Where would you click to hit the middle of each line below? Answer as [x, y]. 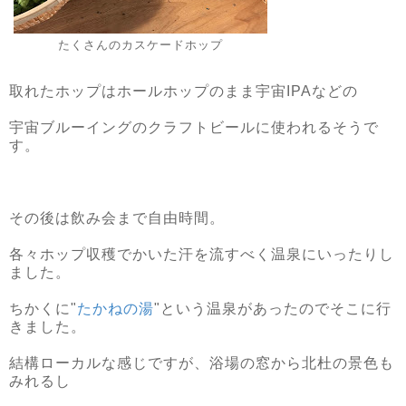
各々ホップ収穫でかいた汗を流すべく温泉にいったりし [202, 254]
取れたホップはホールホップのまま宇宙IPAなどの [184, 91]
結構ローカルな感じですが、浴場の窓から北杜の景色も [202, 362]
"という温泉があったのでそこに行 [273, 308]
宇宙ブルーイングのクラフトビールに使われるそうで [194, 127]
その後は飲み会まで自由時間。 [117, 217]
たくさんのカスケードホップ [140, 45]
